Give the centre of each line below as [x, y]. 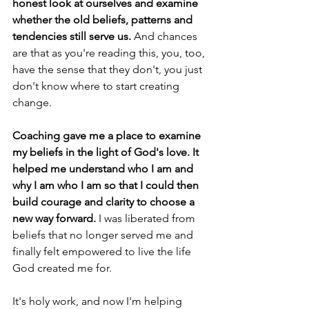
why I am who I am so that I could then [107, 185]
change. [32, 102]
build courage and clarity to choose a [105, 202]
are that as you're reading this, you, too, [110, 53]
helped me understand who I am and [104, 169]
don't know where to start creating [97, 86]
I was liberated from [147, 218]
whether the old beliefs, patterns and [104, 20]
